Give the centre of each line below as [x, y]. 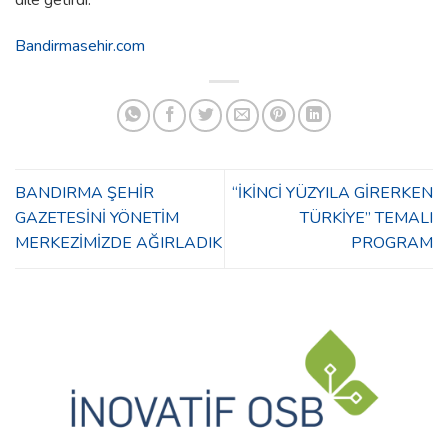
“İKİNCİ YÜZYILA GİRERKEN [332, 193]
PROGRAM [392, 243]
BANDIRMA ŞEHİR [84, 193]
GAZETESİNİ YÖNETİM [97, 218]
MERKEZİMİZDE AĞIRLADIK [118, 243]
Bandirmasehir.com [80, 46]
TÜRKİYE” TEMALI [366, 218]
